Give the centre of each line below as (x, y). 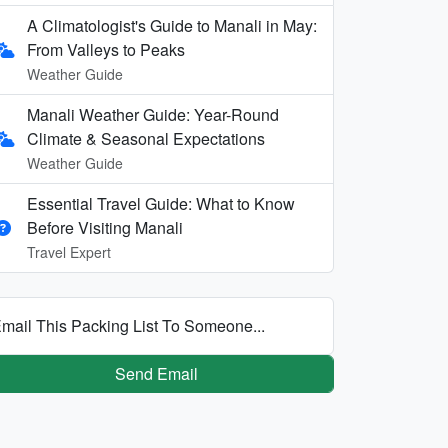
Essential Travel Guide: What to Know (161, 203)
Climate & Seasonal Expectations (146, 138)
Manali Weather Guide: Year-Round (153, 114)
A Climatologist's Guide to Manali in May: (172, 25)
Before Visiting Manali (105, 227)
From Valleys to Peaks (106, 49)
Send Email (156, 373)
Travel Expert (69, 251)
